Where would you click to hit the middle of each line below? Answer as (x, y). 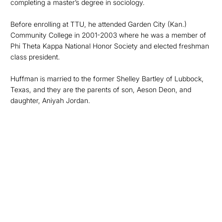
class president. (35, 57)
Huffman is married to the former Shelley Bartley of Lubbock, (107, 79)
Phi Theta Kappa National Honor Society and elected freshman (110, 46)
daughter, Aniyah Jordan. (50, 100)
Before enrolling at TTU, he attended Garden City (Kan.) (99, 24)
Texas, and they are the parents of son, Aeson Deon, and (101, 89)
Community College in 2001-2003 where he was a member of (108, 35)
